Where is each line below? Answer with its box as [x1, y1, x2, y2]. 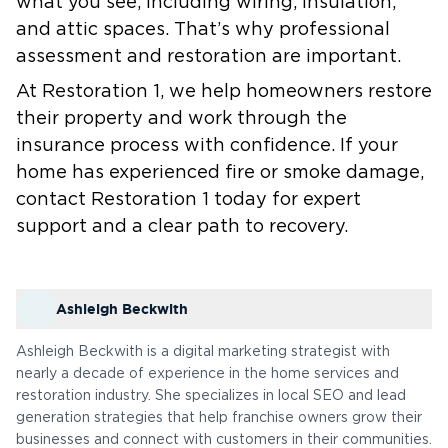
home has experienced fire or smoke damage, [16, 164, 424, 182]
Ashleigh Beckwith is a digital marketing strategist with [16, 345, 390, 359]
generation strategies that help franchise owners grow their [16, 411, 422, 425]
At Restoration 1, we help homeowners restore [16, 83, 432, 101]
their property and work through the [16, 110, 347, 128]
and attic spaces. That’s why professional [16, 21, 390, 39]
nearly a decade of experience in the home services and [16, 367, 399, 381]
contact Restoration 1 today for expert [16, 191, 361, 209]
